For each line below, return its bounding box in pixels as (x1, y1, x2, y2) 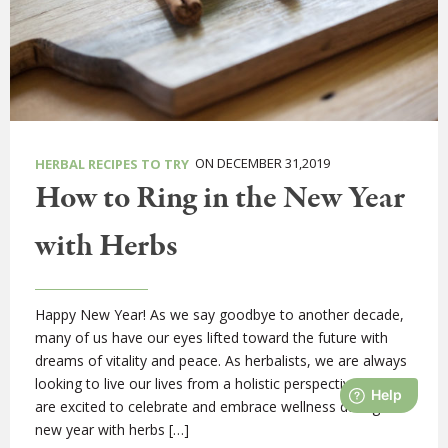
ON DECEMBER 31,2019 (189, 154, 330, 173)
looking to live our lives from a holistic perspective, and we (35, 374, 413, 394)
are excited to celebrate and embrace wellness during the (35, 397, 405, 417)
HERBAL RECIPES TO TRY (35, 155, 189, 174)
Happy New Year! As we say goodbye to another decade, (35, 305, 404, 325)
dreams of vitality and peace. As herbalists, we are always (35, 351, 407, 371)
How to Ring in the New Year (35, 177, 405, 222)
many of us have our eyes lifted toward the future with (35, 328, 388, 348)
